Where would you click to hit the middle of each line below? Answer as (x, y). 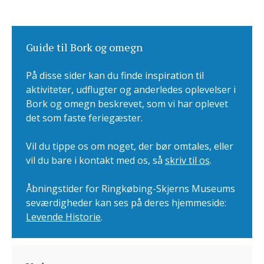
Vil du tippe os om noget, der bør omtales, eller (130, 146)
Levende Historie (63, 217)
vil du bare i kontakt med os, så (95, 160)
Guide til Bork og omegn (84, 47)
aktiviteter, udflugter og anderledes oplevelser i (131, 90)
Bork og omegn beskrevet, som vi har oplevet (127, 104)
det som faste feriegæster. (84, 118)
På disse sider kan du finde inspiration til (115, 75)
